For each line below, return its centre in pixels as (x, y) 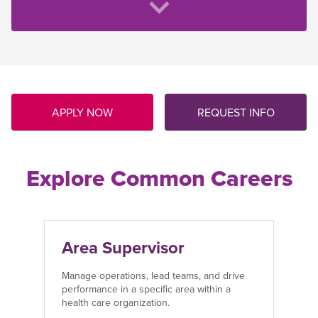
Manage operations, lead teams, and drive (153, 276)
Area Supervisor (123, 248)
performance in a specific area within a (146, 289)
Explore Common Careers (159, 178)
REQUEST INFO (236, 113)
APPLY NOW (82, 113)
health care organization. (116, 303)
